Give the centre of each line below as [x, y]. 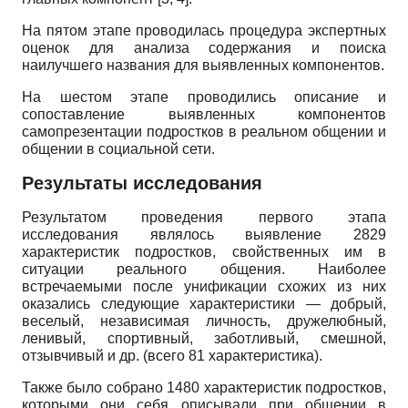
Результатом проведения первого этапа [204, 218]
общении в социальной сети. [118, 149]
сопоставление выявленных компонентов [204, 115]
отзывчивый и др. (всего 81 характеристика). [172, 356]
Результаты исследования [142, 184]
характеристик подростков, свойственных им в [204, 252]
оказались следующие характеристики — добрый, [204, 304]
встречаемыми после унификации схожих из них [204, 287]
